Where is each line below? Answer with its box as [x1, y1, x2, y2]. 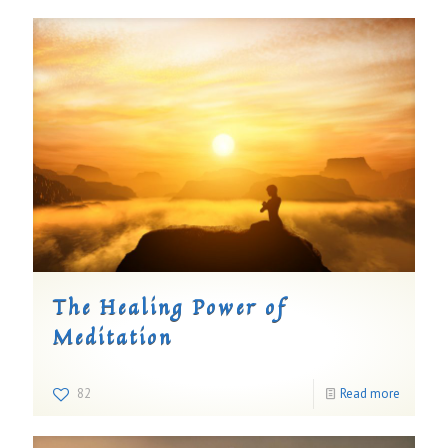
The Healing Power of [53, 291, 287, 323]
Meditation [53, 321, 173, 353]
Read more [340, 385, 400, 403]
